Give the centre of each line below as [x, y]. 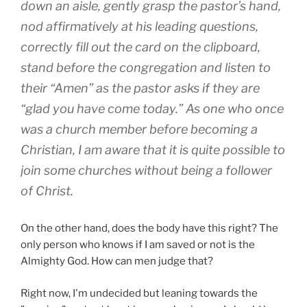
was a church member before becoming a [139, 130]
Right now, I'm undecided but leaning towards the [139, 293]
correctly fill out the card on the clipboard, [140, 47]
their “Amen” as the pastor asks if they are [140, 88]
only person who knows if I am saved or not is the [138, 245]
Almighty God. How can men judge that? [117, 261]
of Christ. [47, 191]
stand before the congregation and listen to [146, 68]
